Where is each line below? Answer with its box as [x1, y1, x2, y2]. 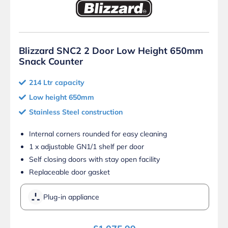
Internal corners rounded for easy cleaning [29, 129, 167, 139]
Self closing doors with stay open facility [29, 155, 160, 164]
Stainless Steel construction [29, 107, 123, 117]
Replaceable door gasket [29, 167, 110, 177]
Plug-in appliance [43, 192, 99, 202]
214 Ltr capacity [29, 78, 84, 88]
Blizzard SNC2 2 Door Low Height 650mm [19, 45, 203, 57]
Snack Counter [19, 55, 83, 68]
